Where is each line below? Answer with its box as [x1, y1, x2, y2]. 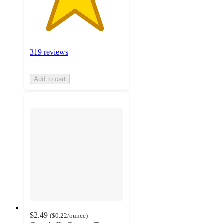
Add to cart [34, 75, 66, 83]
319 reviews [30, 48, 68, 57]
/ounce [67, 212, 86, 220]
